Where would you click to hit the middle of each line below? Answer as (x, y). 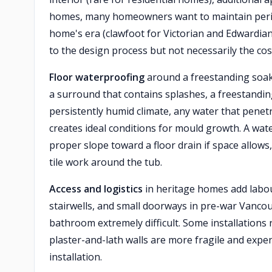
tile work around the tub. (106, 162)
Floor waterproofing (97, 77)
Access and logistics (96, 189)
